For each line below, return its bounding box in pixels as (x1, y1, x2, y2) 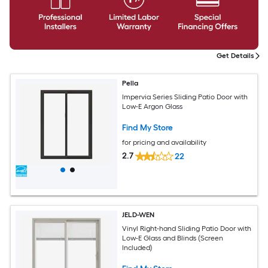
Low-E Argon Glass (122, 102, 183, 111)
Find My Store (122, 122, 173, 133)
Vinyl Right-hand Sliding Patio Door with (122, 224, 252, 233)
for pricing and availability (122, 138, 207, 147)
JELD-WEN (122, 211, 156, 220)
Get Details (216, 51, 254, 60)
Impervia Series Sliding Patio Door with (122, 92, 248, 101)
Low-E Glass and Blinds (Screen (122, 233, 224, 242)
